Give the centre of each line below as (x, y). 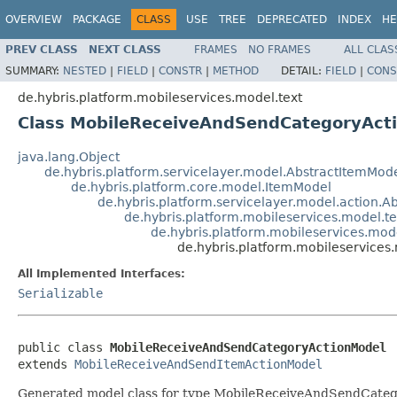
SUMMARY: (34, 70)
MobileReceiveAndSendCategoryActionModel (248, 347)
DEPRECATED (292, 19)
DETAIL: (303, 70)
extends (46, 364)
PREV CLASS (42, 49)
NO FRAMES (280, 49)
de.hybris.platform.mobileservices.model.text (160, 97)
